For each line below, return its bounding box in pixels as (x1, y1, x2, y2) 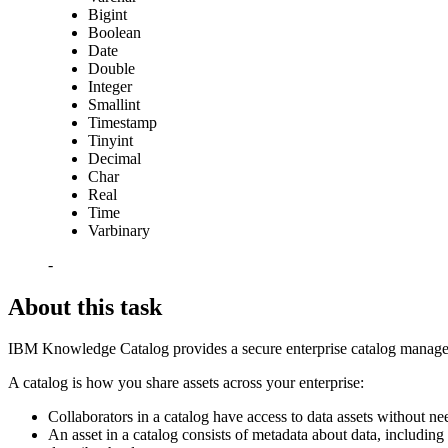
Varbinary (88, 221, 150, 239)
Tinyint (88, 131, 133, 149)
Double (88, 59, 135, 77)
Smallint (88, 95, 140, 113)
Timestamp (88, 113, 157, 131)
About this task (8, 293, 162, 320)
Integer (88, 77, 132, 95)
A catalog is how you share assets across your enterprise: (8, 374, 364, 392)
